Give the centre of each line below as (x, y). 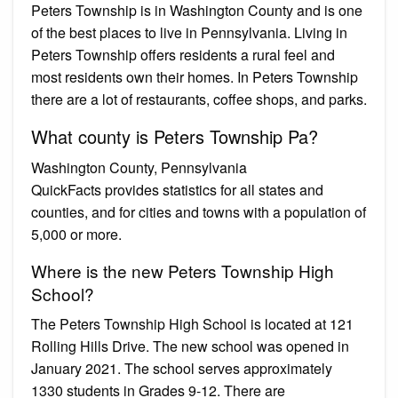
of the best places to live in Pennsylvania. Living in (189, 32)
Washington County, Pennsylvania (139, 167)
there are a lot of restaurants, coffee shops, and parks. (199, 99)
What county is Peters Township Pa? (175, 136)
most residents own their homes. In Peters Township (195, 76)
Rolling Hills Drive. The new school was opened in (190, 346)
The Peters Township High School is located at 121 (192, 323)
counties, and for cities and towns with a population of (199, 211)
